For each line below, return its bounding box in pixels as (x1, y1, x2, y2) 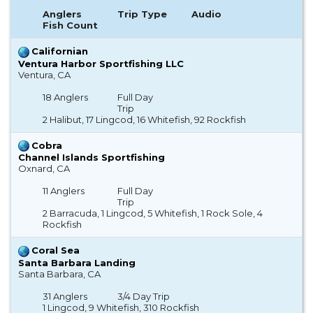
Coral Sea (31, 245, 80, 256)
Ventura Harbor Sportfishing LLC (18, 57, 184, 69)
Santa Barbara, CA (18, 268, 101, 279)
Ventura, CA (18, 68, 71, 80)
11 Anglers (43, 185, 85, 197)
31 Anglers (43, 290, 88, 302)
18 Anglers (43, 91, 89, 103)
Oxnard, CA (18, 163, 70, 175)
